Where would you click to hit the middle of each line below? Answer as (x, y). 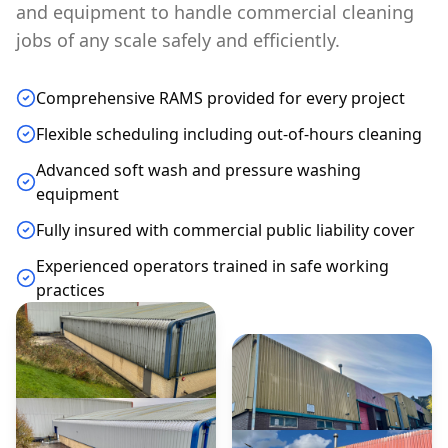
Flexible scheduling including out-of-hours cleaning (229, 133)
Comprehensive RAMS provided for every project (220, 97)
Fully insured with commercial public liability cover (225, 229)
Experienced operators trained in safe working (212, 265)
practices (70, 289)
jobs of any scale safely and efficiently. (178, 39)
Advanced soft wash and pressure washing (198, 169)
